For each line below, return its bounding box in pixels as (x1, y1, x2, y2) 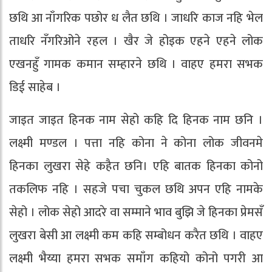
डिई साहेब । (9, 77, 61, 98)
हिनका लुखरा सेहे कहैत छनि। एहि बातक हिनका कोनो (9, 156, 263, 177)
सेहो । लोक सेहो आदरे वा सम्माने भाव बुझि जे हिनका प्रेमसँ (9, 202, 263, 223)
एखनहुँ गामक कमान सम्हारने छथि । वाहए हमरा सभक (9, 54, 263, 75)
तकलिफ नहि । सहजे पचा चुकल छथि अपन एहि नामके (9, 179, 263, 200)
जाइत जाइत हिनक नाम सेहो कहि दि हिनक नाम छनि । (9, 110, 263, 131)
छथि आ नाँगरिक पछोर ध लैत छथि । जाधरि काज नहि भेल (9, 8, 263, 29)
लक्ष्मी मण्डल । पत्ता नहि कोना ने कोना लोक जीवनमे (9, 133, 263, 154)
